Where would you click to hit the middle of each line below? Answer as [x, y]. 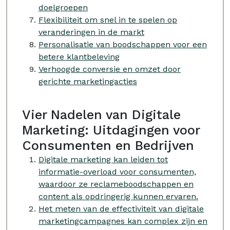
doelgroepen [63, 7]
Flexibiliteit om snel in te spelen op [108, 20]
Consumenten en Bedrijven [108, 146]
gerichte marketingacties [88, 81]
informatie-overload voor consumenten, [117, 172]
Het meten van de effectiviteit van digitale [121, 209]
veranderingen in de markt [91, 32]
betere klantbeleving [79, 57]
